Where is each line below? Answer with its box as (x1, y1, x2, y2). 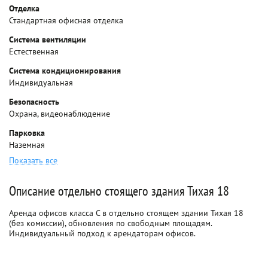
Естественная (9, 46, 59, 57)
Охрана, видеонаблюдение (9, 108, 110, 119)
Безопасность (9, 96, 59, 107)
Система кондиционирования (9, 65, 121, 76)
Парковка (9, 127, 45, 138)
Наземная (9, 139, 45, 150)
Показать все (9, 155, 57, 166)
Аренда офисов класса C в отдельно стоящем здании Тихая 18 (9, 208, 243, 218)
